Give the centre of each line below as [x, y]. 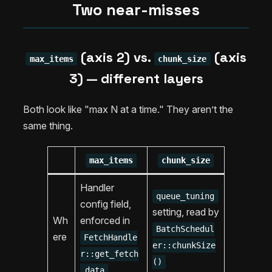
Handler [97, 188]
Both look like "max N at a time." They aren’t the [128, 110]
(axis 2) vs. [116, 57]
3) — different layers [136, 78]
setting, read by [186, 212]
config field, [106, 204]
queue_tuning [185, 196]
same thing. [48, 126]
